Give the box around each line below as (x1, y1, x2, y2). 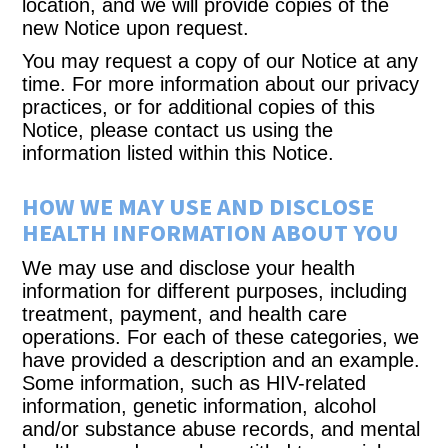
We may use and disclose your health (22, 257, 356, 279)
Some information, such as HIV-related (22, 372, 367, 394)
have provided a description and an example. (22, 349, 421, 371)
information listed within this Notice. (22, 142, 335, 164)
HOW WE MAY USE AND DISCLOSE (22, 190, 375, 225)
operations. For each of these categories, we (22, 326, 420, 348)
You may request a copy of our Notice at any (22, 50, 419, 72)
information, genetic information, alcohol (22, 395, 377, 417)
